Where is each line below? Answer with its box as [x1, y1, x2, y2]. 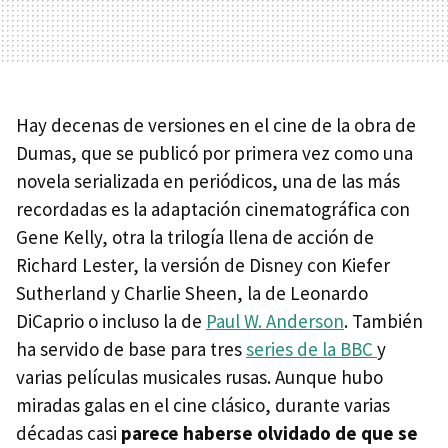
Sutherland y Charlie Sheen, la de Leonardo [16, 280, 368, 305]
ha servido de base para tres [16, 336, 246, 361]
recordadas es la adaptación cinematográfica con [16, 196, 410, 221]
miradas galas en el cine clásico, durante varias [16, 392, 390, 417]
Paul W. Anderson [206, 308, 344, 333]
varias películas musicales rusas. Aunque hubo [16, 364, 383, 389]
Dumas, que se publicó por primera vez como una [16, 140, 413, 165]
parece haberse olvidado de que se [121, 420, 418, 445]
